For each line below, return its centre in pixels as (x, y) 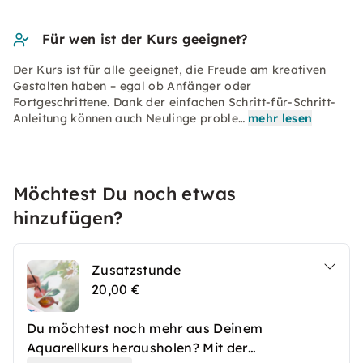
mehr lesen (280, 118)
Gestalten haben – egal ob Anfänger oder (132, 86)
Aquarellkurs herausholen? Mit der (137, 348)
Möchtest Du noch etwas (125, 194)
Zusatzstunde (136, 270)
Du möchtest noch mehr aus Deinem (145, 328)
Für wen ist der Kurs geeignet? (145, 39)
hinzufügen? (68, 218)
